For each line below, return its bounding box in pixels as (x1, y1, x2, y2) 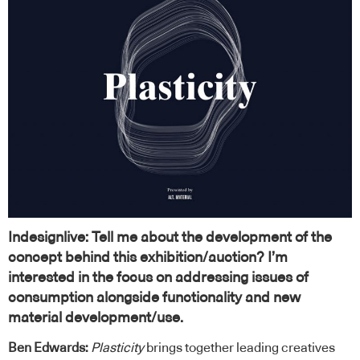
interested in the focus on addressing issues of (8, 270, 309, 285)
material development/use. (8, 310, 183, 325)
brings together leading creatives (144, 342, 335, 355)
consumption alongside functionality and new (8, 290, 301, 305)
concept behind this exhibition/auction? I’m (8, 250, 288, 265)
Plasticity (88, 342, 144, 355)
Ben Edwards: (8, 342, 88, 355)
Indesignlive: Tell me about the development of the (8, 230, 332, 245)
